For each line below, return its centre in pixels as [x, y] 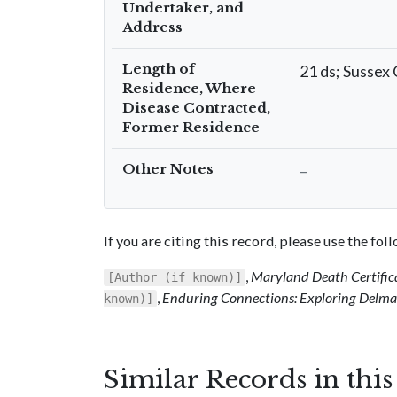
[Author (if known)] [175, 277]
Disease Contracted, [196, 108]
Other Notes [168, 169]
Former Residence [191, 127]
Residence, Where [189, 88]
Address [152, 27]
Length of [159, 69]
